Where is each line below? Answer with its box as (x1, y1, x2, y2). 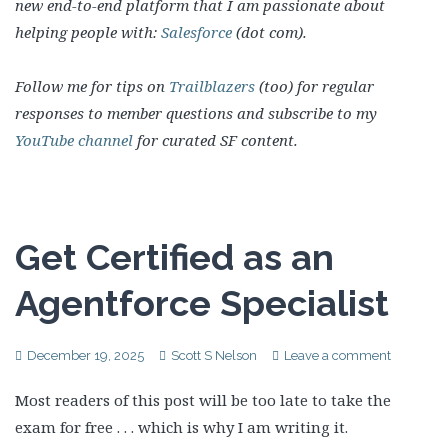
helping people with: (15, 22, 161, 42)
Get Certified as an (15, 235, 334, 278)
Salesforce (161, 22, 232, 42)
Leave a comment (284, 347, 391, 363)
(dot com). (232, 22, 307, 42)
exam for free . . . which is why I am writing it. (15, 416, 348, 437)
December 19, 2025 (27, 347, 144, 363)
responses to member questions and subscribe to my (15, 103, 377, 123)
